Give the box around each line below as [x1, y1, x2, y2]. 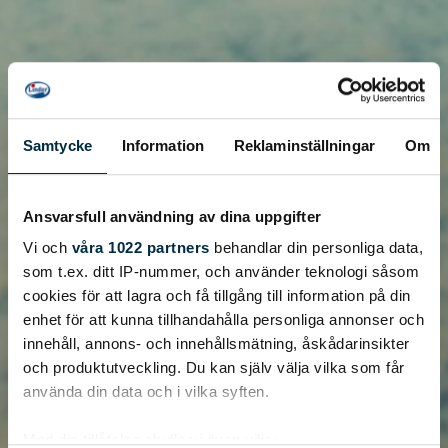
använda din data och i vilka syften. [23, 383, 269, 401]
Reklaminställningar [233, 136, 375, 154]
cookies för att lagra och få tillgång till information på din [23, 287, 411, 305]
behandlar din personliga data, [209, 239, 423, 257]
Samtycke [23, 136, 92, 154]
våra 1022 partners [71, 239, 210, 257]
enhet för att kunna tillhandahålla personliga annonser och [23, 311, 424, 329]
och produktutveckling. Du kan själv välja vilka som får [23, 359, 405, 377]
